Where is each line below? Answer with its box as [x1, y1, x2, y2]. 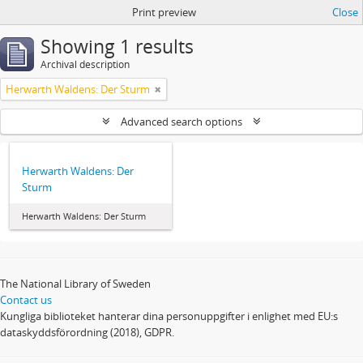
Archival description [41, 58, 130, 71]
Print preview [131, 5, 196, 19]
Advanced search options [118, 114, 245, 129]
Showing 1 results [41, 34, 194, 59]
